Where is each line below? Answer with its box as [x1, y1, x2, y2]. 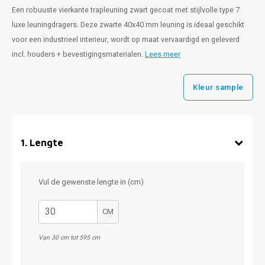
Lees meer [145, 49, 180, 60]
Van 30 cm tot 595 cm [38, 233, 100, 242]
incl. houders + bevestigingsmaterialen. [12, 49, 145, 60]
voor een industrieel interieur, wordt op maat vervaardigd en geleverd [12, 34, 240, 45]
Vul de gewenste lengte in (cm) [38, 176, 144, 188]
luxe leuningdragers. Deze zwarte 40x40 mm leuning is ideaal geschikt [12, 20, 244, 30]
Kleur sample [193, 81, 244, 93]
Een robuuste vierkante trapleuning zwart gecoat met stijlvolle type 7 [12, 5, 240, 15]
